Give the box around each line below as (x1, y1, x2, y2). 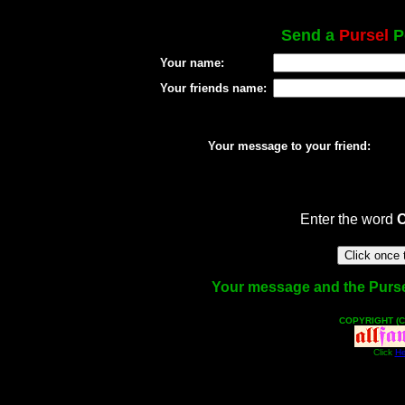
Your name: (159, 56, 224, 70)
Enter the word (299, 212, 397, 227)
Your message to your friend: (207, 139, 371, 153)
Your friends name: (159, 81, 267, 95)
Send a (281, 26, 339, 44)
